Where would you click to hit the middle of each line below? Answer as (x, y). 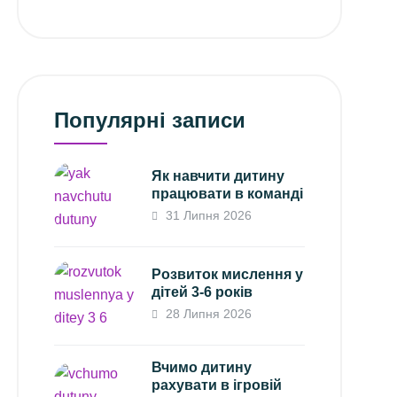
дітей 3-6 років (202, 292)
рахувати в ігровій (217, 385)
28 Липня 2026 (207, 313)
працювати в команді (228, 193)
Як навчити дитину (218, 175)
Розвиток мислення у (228, 274)
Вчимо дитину (202, 367)
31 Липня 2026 (207, 215)
